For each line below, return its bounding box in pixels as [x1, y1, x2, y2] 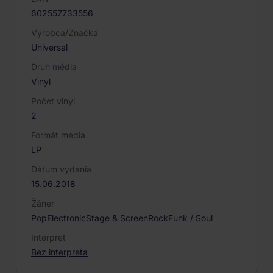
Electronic [47, 213, 86, 223]
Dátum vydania [31, 164, 91, 174]
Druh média [31, 62, 77, 72]
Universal [31, 42, 68, 52]
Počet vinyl [31, 96, 75, 106]
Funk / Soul [168, 213, 213, 223]
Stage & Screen [86, 213, 148, 223]
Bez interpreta [31, 247, 88, 257]
